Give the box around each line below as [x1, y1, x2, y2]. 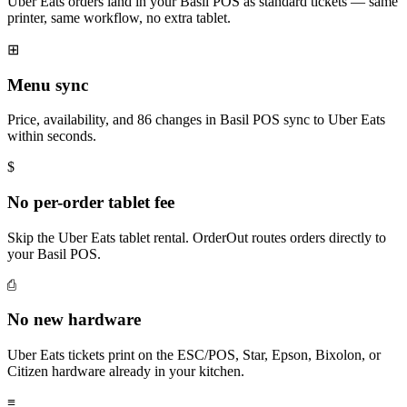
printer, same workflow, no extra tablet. [7, 9, 231, 25]
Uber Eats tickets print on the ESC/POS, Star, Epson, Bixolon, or [7, 347, 381, 363]
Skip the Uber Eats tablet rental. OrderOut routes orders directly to [7, 229, 386, 245]
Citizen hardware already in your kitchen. [7, 363, 244, 380]
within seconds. [7, 128, 96, 144]
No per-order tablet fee [7, 193, 174, 213]
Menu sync [7, 74, 88, 94]
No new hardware [7, 310, 141, 330]
